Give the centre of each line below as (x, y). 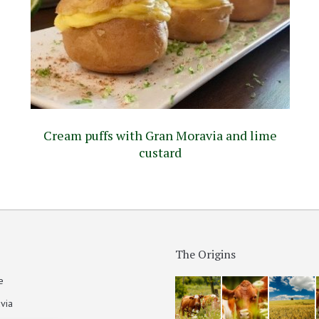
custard (160, 152)
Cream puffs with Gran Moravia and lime (160, 135)
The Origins (205, 254)
